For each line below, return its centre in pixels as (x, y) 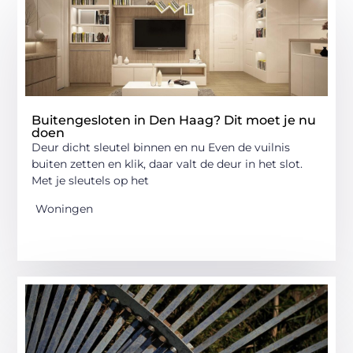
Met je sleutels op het (91, 181)
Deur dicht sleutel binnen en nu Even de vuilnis (161, 148)
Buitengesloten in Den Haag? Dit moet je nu (174, 121)
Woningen (65, 208)
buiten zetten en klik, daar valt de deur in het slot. (167, 164)
